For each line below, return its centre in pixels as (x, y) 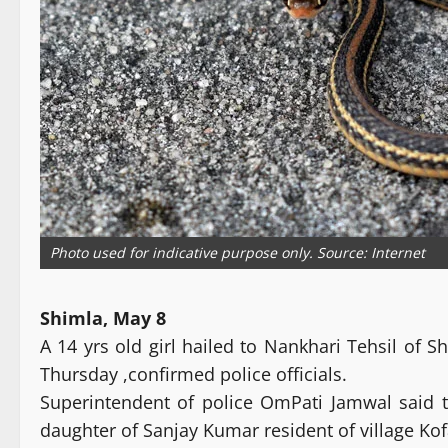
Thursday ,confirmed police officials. (193, 374)
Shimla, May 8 (103, 318)
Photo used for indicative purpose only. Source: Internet (237, 253)
